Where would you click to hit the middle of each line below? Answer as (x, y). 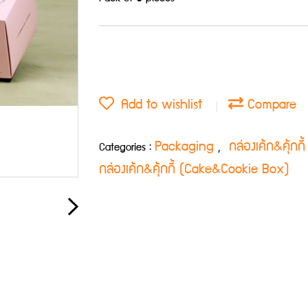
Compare (270, 106)
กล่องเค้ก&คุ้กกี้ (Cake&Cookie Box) (194, 170)
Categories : (127, 148)
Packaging (186, 147)
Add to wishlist (158, 106)
